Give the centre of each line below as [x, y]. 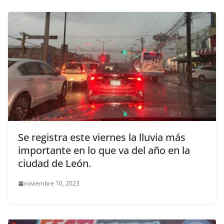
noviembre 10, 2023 [52, 183]
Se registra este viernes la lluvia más [102, 137]
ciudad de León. [54, 163]
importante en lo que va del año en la [104, 150]
